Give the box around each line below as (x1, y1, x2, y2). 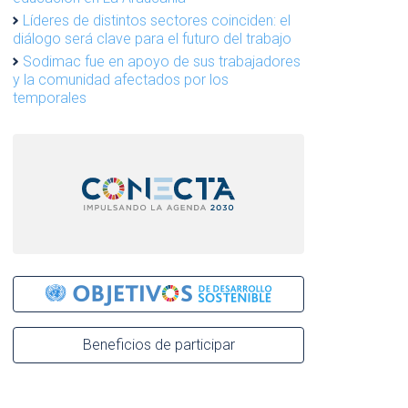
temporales (13, 89, 87, 107)
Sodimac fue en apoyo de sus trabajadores (23, 53, 301, 70)
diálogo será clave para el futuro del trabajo (13, 30, 291, 47)
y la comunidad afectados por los (13, 71, 229, 88)
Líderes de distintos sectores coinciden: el (23, 12, 291, 29)
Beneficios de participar (82, 335, 235, 353)
